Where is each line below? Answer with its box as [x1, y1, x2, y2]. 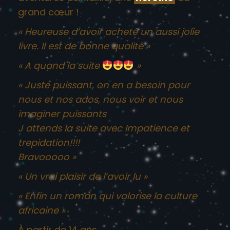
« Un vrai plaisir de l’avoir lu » [18, 169, 147, 183]
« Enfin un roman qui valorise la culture [18, 189, 197, 202]
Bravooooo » [18, 150, 76, 163]
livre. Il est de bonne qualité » [18, 39, 150, 52]
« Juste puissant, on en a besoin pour [18, 78, 190, 91]
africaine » [18, 203, 65, 217]
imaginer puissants [18, 107, 106, 120]
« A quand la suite [18, 59, 102, 72]
